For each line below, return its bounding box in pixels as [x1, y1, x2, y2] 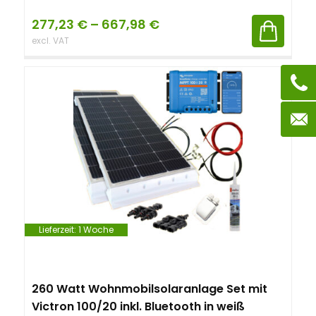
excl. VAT [32, 35, 69, 47]
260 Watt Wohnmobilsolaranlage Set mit [32, 281, 267, 297]
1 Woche [78, 224, 114, 236]
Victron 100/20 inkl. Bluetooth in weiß [32, 298, 245, 315]
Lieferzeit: [39, 224, 78, 236]
